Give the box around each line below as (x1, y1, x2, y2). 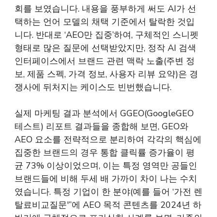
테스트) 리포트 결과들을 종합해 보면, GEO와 (15, 121, 188, 132)
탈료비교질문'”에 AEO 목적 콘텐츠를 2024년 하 (15, 199, 201, 211)
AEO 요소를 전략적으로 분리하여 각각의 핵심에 (15, 134, 201, 145)
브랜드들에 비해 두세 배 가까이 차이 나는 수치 (15, 173, 197, 185)
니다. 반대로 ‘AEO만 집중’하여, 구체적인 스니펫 (15, 29, 199, 41)
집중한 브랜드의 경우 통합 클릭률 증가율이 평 (15, 147, 195, 158)
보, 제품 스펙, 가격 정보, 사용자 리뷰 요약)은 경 (15, 68, 198, 80)
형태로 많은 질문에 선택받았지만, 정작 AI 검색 (15, 42, 196, 54)
